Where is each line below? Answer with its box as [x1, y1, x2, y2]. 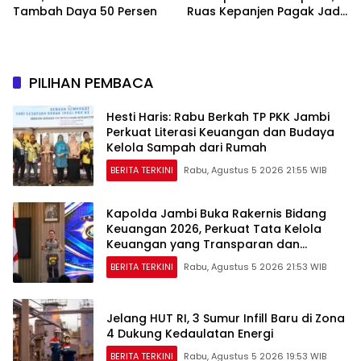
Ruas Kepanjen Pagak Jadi [187, 2, 342, 19]
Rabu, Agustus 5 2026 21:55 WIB [184, 164, 326, 177]
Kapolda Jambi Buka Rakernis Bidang [106, 205, 326, 222]
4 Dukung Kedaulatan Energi [106, 325, 273, 342]
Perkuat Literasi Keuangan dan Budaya [106, 124, 334, 141]
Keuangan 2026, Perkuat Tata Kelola [106, 221, 322, 238]
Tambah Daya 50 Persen [13, 2, 157, 19]
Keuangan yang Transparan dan [106, 236, 300, 253]
